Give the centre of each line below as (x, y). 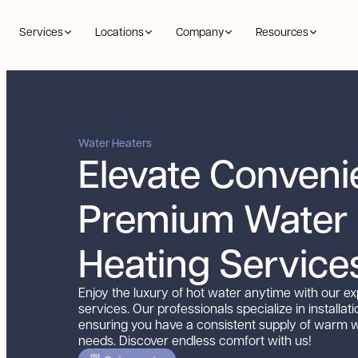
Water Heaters (115, 143)
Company (200, 32)
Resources (282, 32)
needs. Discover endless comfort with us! (195, 340)
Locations (119, 32)
